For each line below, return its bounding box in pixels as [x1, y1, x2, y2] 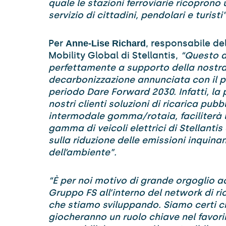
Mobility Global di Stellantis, [48, 50, 181, 61]
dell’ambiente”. [48, 147, 117, 158]
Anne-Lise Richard [66, 38, 146, 48]
